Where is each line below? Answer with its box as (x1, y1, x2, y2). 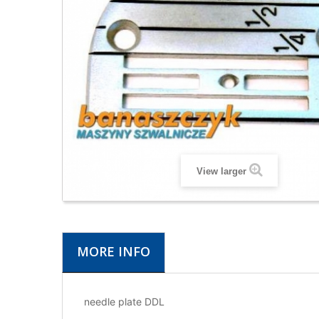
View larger (196, 165, 246, 177)
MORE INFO (77, 242, 150, 260)
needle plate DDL (84, 295, 164, 308)
